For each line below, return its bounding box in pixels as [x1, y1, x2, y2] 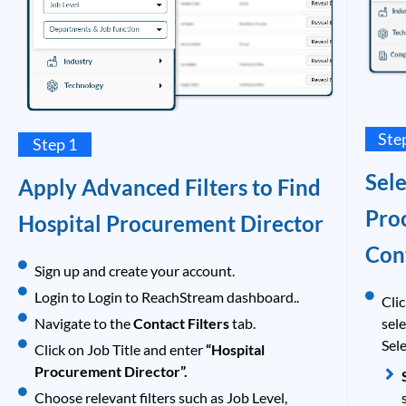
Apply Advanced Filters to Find [18, 173, 321, 200]
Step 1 [33, 133, 78, 154]
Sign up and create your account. [34, 261, 235, 279]
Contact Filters [132, 314, 229, 332]
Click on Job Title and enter [34, 340, 206, 358]
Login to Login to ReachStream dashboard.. [34, 287, 299, 305]
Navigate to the [34, 314, 133, 332]
